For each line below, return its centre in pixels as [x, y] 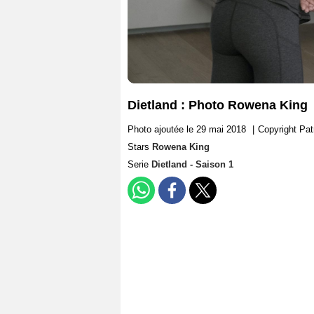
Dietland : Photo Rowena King [218, 105]
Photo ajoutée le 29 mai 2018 [187, 130]
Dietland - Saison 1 [192, 165]
